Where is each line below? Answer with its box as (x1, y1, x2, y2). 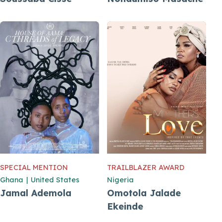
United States (30, 175, 79, 184)
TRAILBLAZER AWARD (107, 163, 184, 172)
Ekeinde (107, 200, 143, 212)
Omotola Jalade (107, 187, 181, 199)
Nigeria (107, 175, 134, 184)
